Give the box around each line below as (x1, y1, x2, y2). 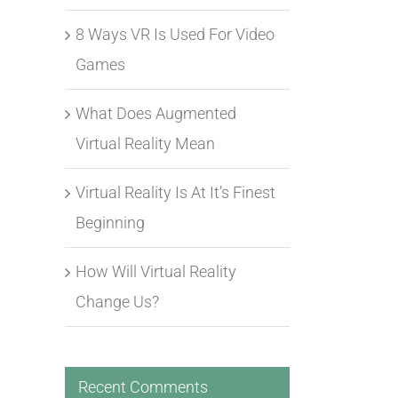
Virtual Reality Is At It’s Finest (76, 182, 275, 202)
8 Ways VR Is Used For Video (76, 24, 275, 44)
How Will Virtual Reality (76, 261, 236, 281)
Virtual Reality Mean (76, 133, 215, 153)
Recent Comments (78, 377, 208, 396)
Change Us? (76, 291, 159, 311)
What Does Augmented (76, 103, 236, 123)
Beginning (76, 212, 145, 232)
